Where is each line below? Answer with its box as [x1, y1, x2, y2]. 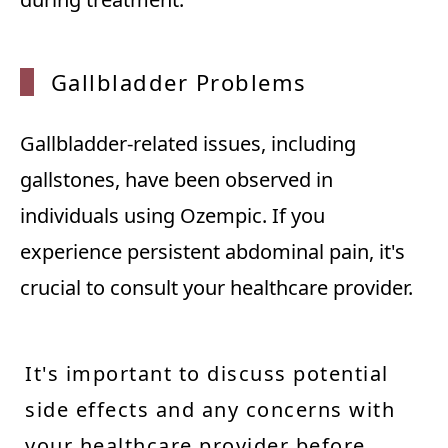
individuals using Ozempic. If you [20, 202, 325, 230]
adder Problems [119, 67, 307, 98]
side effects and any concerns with [25, 396, 395, 424]
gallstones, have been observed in [20, 166, 333, 194]
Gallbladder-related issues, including [20, 130, 356, 158]
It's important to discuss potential [25, 360, 389, 388]
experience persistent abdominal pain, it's [20, 238, 405, 266]
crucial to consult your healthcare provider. [20, 274, 413, 302]
